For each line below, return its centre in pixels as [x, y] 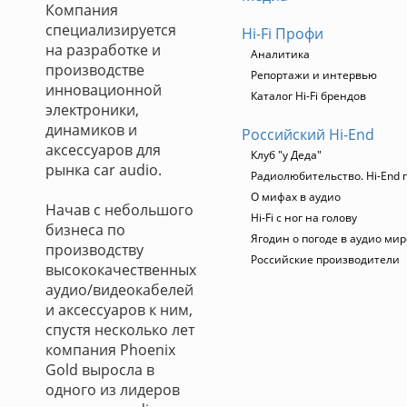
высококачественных [121, 270]
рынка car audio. [104, 170]
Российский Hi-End [308, 134]
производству [94, 250]
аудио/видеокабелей [119, 290]
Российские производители [325, 259]
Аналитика [280, 54]
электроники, [92, 110]
